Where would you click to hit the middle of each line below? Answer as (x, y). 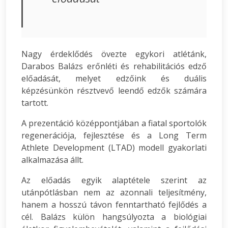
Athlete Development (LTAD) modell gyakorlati (114, 148)
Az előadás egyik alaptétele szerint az (114, 180)
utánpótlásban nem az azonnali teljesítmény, (114, 192)
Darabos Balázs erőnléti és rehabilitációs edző (114, 66)
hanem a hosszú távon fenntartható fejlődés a (114, 205)
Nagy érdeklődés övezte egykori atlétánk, (114, 54)
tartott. (35, 103)
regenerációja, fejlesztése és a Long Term (114, 135)
